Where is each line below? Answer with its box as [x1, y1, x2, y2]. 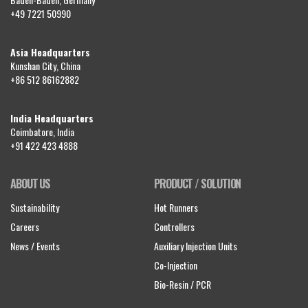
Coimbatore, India [10, 124, 74, 139]
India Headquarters [10, 110, 93, 125]
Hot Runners [154, 199, 198, 214]
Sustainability [10, 199, 59, 214]
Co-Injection [154, 257, 197, 272]
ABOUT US [10, 175, 51, 192]
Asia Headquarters [10, 44, 90, 59]
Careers [10, 219, 39, 234]
